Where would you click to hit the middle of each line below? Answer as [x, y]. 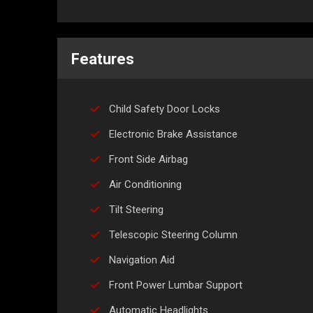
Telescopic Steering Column [173, 235]
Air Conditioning [145, 185]
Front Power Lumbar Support [176, 285]
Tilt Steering [136, 210]
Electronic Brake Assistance [173, 134]
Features [103, 59]
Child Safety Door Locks [165, 109]
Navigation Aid [142, 260]
